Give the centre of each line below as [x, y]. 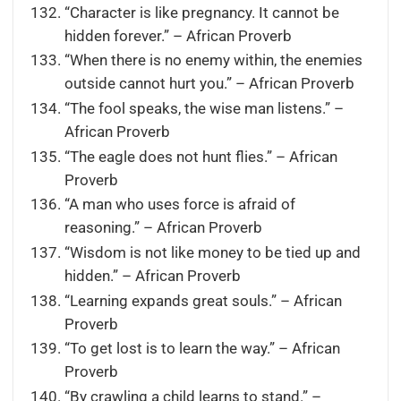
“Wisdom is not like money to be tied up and [212, 252]
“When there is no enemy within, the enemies [213, 61]
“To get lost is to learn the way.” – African [202, 349]
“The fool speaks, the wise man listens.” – [204, 108]
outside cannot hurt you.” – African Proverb [209, 84]
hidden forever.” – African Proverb [178, 36]
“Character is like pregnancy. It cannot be [201, 13]
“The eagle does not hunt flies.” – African [200, 157]
